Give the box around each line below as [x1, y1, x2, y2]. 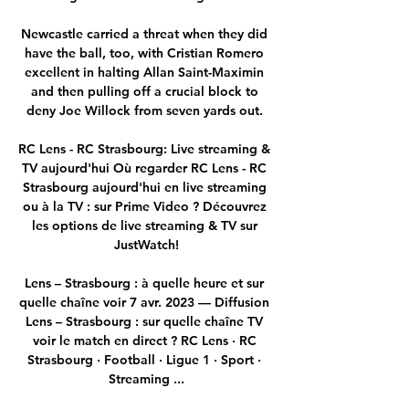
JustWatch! [113, 236, 179, 253]
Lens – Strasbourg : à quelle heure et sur [25, 274, 264, 291]
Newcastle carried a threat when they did [21, 25, 267, 42]
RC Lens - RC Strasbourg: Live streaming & [18, 140, 270, 157]
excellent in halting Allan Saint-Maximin [25, 63, 264, 80]
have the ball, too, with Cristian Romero [25, 44, 264, 61]
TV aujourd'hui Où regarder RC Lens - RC [22, 159, 267, 176]
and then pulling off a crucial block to [30, 82, 258, 100]
